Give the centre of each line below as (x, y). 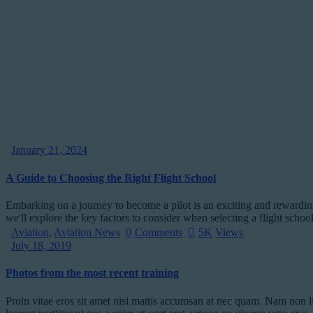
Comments (158, 233)
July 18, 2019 (41, 246)
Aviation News (87, 233)
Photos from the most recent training (92, 273)
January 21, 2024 (49, 150)
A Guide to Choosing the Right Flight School (111, 177)
